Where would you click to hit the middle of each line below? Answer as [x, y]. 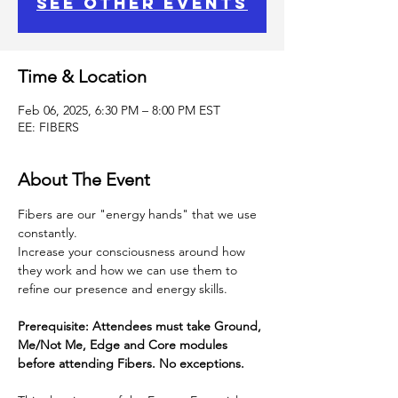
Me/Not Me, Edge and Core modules [124, 345]
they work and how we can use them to [129, 270]
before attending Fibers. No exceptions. [131, 363]
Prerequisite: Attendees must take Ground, [141, 326]
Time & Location [82, 76]
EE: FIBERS [48, 127]
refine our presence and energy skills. [123, 289]
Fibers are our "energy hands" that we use [139, 214]
